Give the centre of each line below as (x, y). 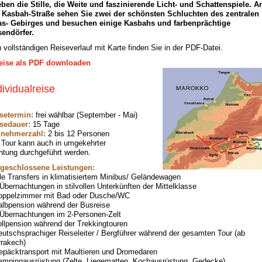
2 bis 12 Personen (77, 134)
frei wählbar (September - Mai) (87, 115)
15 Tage (45, 124)
